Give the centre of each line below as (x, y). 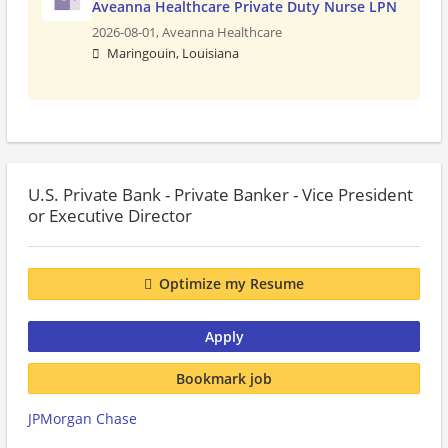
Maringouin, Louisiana (173, 53)
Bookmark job (224, 378)
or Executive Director (110, 215)
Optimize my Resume (231, 284)
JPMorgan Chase (82, 418)
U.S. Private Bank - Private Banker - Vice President (220, 194)
